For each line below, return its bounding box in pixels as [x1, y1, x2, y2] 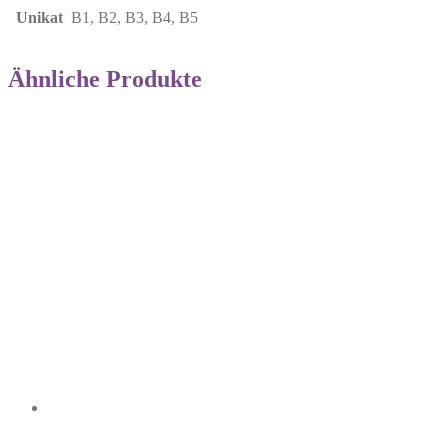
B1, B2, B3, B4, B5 [71, 8, 198, 26]
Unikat [15, 8, 63, 26]
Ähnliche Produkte [8, 65, 202, 92]
